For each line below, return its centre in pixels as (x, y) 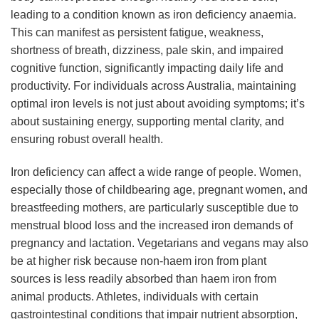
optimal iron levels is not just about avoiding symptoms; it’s (158, 103)
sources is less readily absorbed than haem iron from (143, 278)
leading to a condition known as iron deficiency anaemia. (153, 14)
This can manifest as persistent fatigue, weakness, (137, 32)
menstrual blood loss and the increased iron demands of (152, 225)
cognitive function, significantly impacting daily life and (147, 68)
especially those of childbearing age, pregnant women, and (159, 189)
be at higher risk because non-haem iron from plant (138, 261)
